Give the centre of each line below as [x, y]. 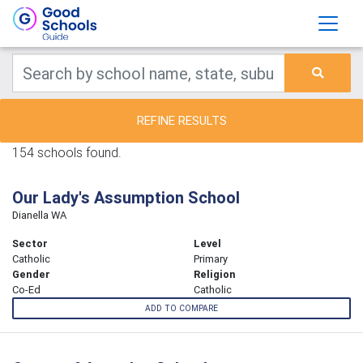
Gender [31, 274]
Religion [215, 274]
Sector [30, 243]
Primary [211, 259]
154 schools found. [67, 152]
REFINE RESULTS [181, 120]
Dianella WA [39, 215]
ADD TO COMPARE [181, 309]
